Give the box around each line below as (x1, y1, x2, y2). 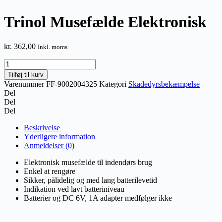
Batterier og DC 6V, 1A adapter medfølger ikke (24, 193, 172, 202)
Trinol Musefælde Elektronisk (4, 13, 207, 31)
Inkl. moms (38, 43, 67, 51)
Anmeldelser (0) (24, 141, 74, 150)
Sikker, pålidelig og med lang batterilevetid (24, 175, 157, 184)
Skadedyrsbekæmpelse (128, 79, 200, 88)
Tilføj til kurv (8, 70, 44, 78)
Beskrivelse (24, 123, 60, 132)
